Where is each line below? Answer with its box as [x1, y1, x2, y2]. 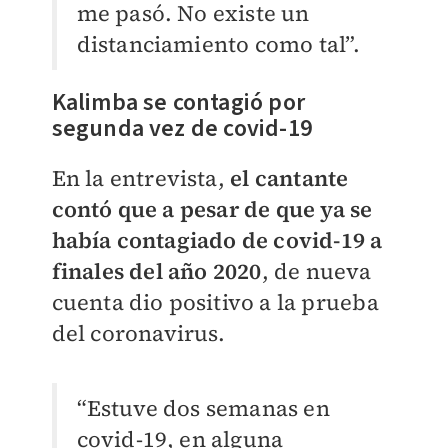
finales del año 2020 [51, 256, 262, 287]
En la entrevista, [51, 163, 231, 194]
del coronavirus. [51, 318, 226, 349]
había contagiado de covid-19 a [51, 225, 383, 256]
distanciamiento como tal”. [76, 29, 361, 60]
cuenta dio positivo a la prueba [51, 287, 379, 318]
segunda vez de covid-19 [51, 111, 313, 147]
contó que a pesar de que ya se [51, 194, 373, 225]
